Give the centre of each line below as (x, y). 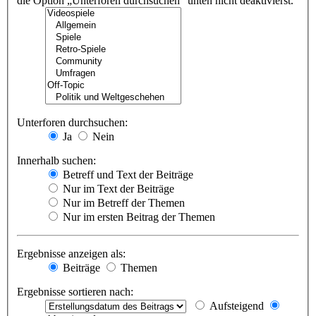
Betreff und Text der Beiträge (127, 174)
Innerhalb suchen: (56, 160)
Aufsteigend (235, 305)
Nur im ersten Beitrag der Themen (138, 217)
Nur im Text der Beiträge (117, 188)
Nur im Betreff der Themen (122, 202)
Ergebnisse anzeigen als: (71, 253)
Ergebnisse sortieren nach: (75, 291)
